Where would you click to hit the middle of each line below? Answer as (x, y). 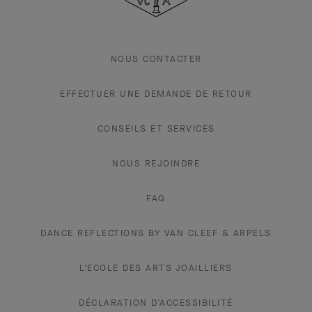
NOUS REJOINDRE (156, 164)
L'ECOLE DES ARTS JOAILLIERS (156, 268)
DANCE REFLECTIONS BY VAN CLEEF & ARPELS (156, 233)
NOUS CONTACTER (156, 59)
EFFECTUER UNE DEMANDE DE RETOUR (156, 94)
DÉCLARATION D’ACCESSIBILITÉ (156, 303)
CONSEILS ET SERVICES (156, 129)
